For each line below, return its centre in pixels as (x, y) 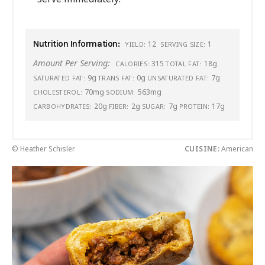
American (236, 149)
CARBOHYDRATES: (62, 106)
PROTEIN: (194, 106)
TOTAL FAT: (184, 64)
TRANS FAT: (116, 78)
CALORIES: (132, 64)
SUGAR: (154, 106)
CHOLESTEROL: (58, 92)
